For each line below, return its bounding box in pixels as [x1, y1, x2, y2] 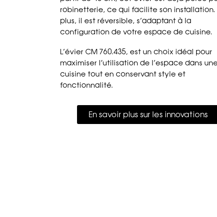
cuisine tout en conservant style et [60, 70, 186, 79]
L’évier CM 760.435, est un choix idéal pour [60, 47, 213, 57]
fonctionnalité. [60, 81, 113, 90]
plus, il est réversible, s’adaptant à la [60, 16, 192, 26]
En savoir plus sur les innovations [88, 110, 208, 120]
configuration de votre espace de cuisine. [60, 28, 213, 37]
